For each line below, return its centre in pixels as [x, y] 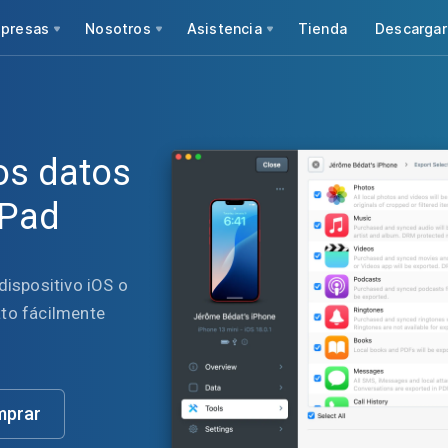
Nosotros [118, 28]
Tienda [322, 28]
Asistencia [224, 28]
